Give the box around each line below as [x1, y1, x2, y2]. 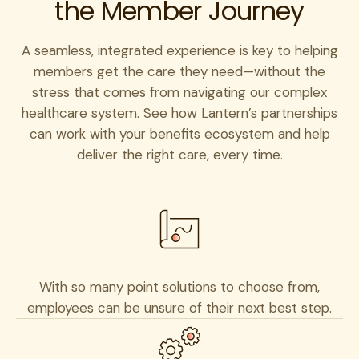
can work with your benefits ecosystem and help [29, 124, 330, 143]
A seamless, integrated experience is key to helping [21, 41, 338, 59]
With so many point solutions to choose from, [39, 277, 320, 296]
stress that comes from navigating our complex [32, 83, 327, 101]
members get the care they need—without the [34, 62, 325, 80]
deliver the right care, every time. [76, 145, 283, 163]
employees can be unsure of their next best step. [27, 298, 332, 317]
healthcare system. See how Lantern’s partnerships [22, 103, 337, 122]
